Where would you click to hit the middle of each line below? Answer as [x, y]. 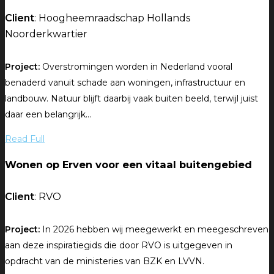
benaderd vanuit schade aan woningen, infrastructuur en [125, 82]
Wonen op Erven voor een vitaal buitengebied [128, 165]
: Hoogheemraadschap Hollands [112, 18]
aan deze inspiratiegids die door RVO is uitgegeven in [119, 245]
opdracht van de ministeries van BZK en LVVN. [105, 261]
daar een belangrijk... [48, 114]
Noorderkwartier [46, 34]
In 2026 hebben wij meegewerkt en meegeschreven [154, 229]
